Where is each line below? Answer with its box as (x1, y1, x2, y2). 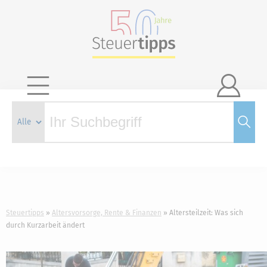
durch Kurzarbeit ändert (6, 221, 85, 229)
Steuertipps (6, 209, 44, 217)
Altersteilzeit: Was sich (169, 209, 243, 217)
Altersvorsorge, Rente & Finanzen (52, 209, 162, 217)
